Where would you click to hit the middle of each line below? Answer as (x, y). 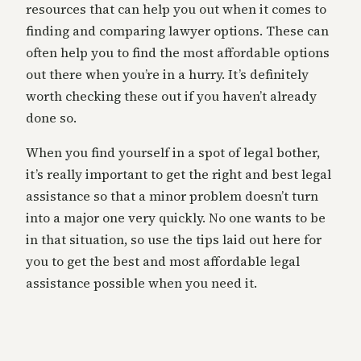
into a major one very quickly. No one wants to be (176, 217)
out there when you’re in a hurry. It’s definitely (167, 74)
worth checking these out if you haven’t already (171, 95)
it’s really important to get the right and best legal (178, 174)
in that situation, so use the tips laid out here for (174, 239)
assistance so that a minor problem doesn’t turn (172, 195)
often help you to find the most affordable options (178, 52)
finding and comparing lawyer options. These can (177, 30)
